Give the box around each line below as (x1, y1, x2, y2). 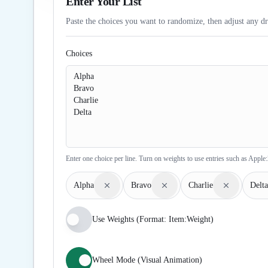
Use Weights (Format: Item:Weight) (92, 215, 214, 224)
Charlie (188, 181, 213, 190)
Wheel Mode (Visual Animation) (92, 255, 202, 264)
